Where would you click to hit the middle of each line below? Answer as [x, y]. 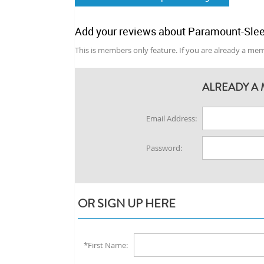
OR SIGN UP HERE [127, 204]
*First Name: [106, 245]
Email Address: [172, 119]
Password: [164, 148]
